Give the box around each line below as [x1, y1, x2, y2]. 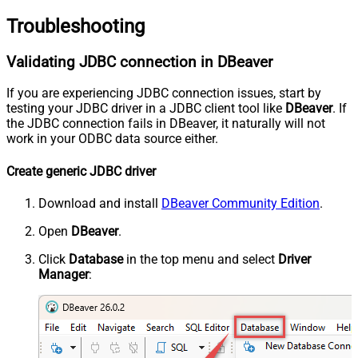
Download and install [38, 195, 161, 211]
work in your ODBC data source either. [6, 131, 218, 147]
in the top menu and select [123, 251, 278, 267]
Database [69, 251, 123, 267]
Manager [38, 266, 89, 282]
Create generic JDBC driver [6, 163, 156, 179]
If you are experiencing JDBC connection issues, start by [6, 86, 321, 101]
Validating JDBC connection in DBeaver [6, 53, 272, 71]
